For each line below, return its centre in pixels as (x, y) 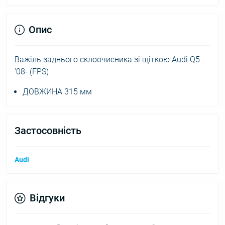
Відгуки (47, 198)
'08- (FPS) (32, 72)
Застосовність (48, 131)
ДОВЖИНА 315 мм (57, 92)
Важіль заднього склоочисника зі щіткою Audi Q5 (107, 60)
